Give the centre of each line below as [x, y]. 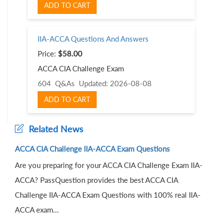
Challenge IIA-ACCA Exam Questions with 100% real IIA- [108, 194]
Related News [54, 129]
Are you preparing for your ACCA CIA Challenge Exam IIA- [109, 165]
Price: [48, 54]
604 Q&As [56, 83]
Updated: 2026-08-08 [113, 83]
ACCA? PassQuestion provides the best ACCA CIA [96, 180]
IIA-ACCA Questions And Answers [93, 39]
